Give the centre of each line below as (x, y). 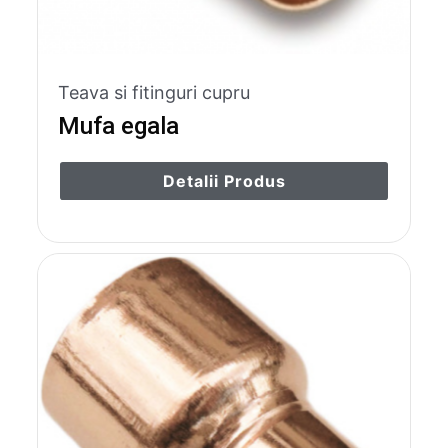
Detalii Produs (224, 180)
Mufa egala (119, 125)
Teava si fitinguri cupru (154, 92)
